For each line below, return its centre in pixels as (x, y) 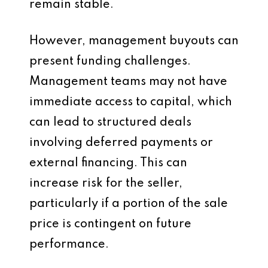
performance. (69, 245)
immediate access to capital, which (131, 102)
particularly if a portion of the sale (129, 204)
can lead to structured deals (110, 123)
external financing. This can (108, 163)
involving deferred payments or (121, 143)
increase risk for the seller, (106, 184)
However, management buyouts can (134, 41)
